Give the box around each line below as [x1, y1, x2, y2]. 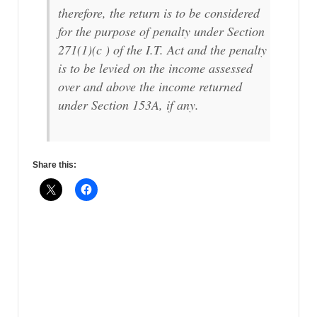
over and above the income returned [58, 78, 242, 96]
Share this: [33, 160, 76, 171]
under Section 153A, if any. [58, 96, 199, 114]
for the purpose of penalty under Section [58, 23, 265, 40]
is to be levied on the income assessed [58, 59, 253, 77]
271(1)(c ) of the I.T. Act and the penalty [58, 41, 267, 59]
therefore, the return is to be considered [58, 4, 260, 22]
